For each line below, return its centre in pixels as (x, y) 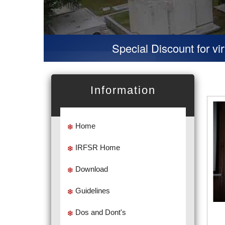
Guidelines (92, 191)
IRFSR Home (97, 147)
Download (91, 169)
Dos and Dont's (100, 212)
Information (123, 90)
